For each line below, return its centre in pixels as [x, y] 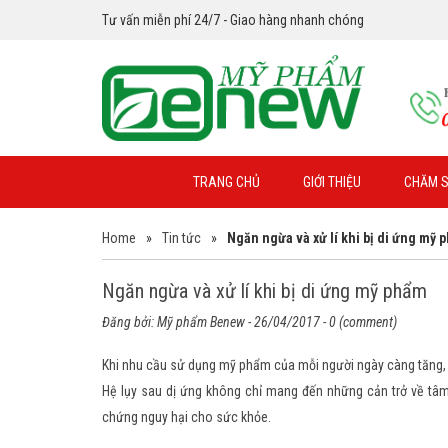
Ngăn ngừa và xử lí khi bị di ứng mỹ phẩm [264, 291]
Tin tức [181, 238]
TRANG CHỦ [226, 182]
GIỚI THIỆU [331, 182]
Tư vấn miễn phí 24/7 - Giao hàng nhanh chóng [233, 20]
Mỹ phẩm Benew [201, 322]
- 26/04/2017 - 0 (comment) [321, 322]
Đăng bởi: [129, 322]
